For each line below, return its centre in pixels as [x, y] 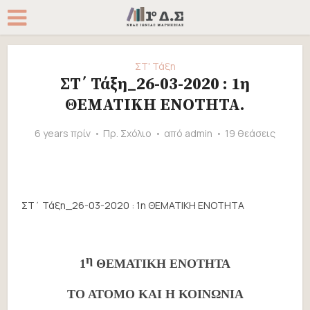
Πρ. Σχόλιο [127, 133]
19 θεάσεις [250, 133]
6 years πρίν [63, 133]
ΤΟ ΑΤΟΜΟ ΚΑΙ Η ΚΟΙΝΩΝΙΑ [155, 294]
